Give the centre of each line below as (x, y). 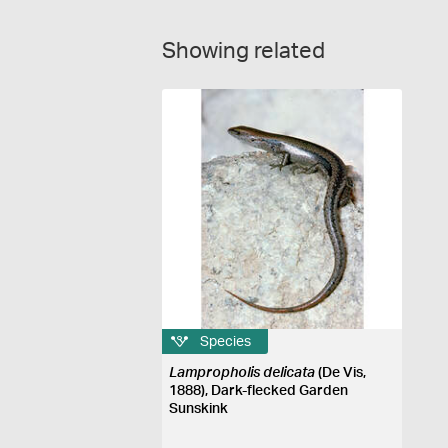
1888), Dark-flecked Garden (259, 391)
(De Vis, (341, 373)
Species (226, 341)
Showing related (243, 51)
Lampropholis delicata (242, 373)
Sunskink (199, 409)
